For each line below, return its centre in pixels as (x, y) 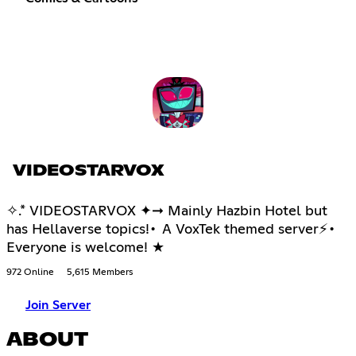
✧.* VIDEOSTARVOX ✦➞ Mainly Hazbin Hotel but (167, 212)
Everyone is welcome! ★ (85, 248)
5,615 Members (100, 273)
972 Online (30, 273)
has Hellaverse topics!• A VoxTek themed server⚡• (172, 230)
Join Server (58, 306)
